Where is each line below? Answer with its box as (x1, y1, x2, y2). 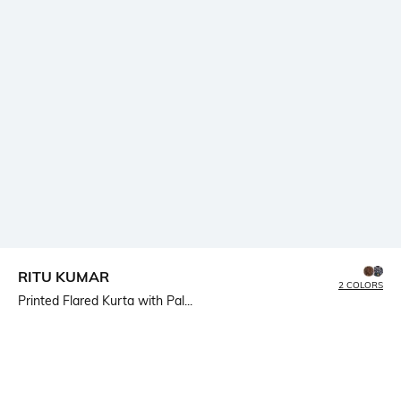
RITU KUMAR (18, 267, 109, 286)
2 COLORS (338, 278, 383, 291)
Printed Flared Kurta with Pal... (18, 292, 192, 309)
